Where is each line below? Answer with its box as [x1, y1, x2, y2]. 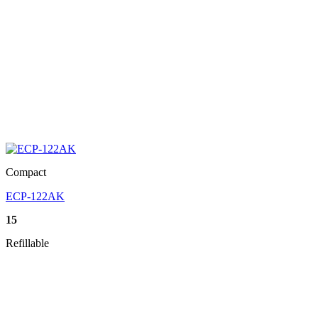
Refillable [6, 237, 49, 250]
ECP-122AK [6, 190, 65, 203]
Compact [6, 166, 46, 179]
